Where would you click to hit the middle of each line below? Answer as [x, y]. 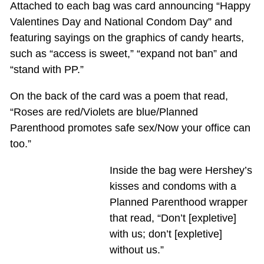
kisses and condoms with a [173, 186]
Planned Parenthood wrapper [178, 202]
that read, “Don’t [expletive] [173, 218]
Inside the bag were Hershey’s [181, 170]
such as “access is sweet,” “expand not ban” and [123, 53]
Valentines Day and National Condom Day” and [121, 22]
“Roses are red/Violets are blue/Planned [104, 112]
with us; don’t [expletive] [166, 234]
